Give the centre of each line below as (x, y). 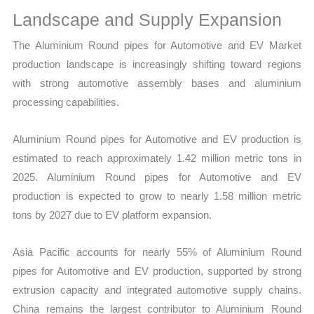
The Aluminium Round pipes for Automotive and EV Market (157, 45)
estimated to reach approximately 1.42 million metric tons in (157, 158)
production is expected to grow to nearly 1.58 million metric (157, 196)
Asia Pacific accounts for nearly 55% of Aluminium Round (157, 252)
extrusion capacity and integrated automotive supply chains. (157, 290)
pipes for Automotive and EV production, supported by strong (157, 271)
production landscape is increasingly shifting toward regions (157, 64)
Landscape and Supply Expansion (148, 19)
